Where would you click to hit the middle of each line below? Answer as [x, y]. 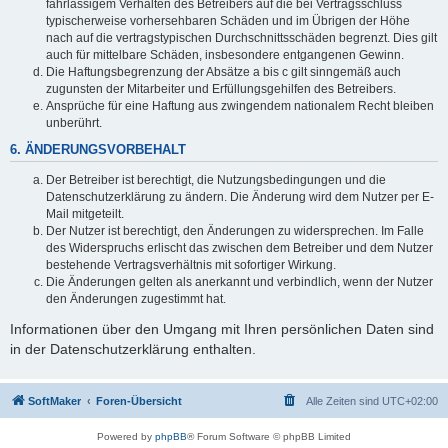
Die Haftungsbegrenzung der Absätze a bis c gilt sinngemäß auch [223, 71]
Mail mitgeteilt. [85, 213]
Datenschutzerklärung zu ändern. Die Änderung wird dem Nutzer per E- [240, 196]
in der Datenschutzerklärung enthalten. [133, 348]
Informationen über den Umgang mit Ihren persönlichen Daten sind [222, 328]
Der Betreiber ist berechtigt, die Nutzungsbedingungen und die [216, 179]
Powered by [126, 437]
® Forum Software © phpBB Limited [269, 437]
